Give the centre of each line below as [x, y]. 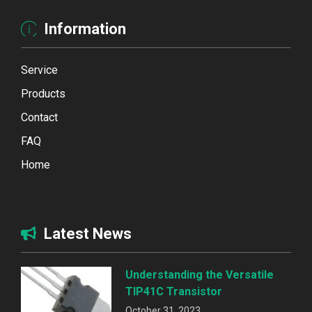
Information [85, 29]
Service [39, 70]
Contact [39, 117]
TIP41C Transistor [174, 291]
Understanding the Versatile [200, 274]
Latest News [88, 233]
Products [43, 93]
